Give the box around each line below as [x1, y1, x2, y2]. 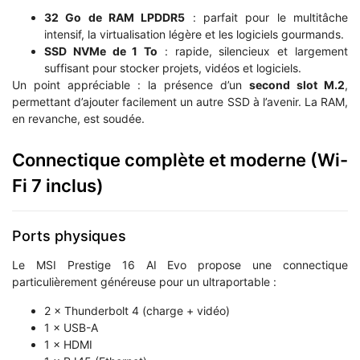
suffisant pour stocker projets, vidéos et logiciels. [44, 61, 301, 76]
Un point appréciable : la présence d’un [12, 78, 249, 92]
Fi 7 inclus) [12, 175, 104, 197]
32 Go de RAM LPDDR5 [44, 10, 186, 25]
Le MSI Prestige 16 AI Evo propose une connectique [12, 258, 348, 272]
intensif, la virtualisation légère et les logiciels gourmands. [44, 27, 344, 42]
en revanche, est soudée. [12, 112, 145, 126]
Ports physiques [12, 227, 126, 245]
